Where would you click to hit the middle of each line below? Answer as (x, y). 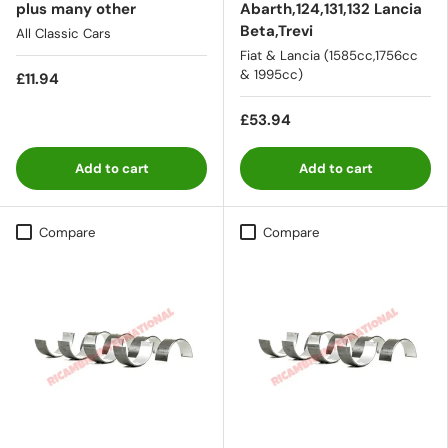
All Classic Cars (63, 33)
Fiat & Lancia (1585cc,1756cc (329, 55)
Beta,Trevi (276, 30)
